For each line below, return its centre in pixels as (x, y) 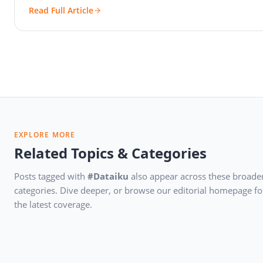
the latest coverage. (53, 205)
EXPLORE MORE (45, 135)
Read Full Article (61, 11)
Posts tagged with (51, 176)
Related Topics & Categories (110, 153)
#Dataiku (108, 176)
